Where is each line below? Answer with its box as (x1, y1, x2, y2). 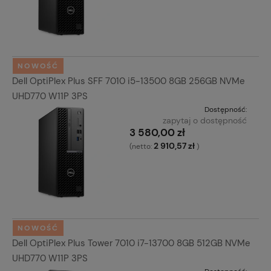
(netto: (129, 141, 154, 151)
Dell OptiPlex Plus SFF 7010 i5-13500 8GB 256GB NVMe (12, 74, 245, 87)
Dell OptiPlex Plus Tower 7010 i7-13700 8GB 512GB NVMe (12, 237, 250, 249)
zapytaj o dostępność (163, 114, 247, 126)
